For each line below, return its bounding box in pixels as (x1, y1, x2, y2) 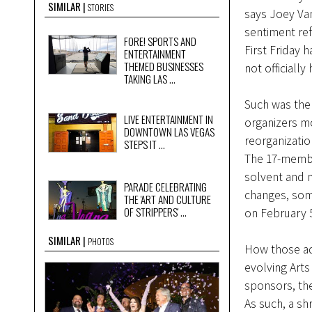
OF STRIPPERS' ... (123, 203, 187, 219)
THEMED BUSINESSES (123, 58, 203, 74)
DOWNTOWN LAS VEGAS (123, 123, 214, 139)
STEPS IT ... (123, 136, 165, 152)
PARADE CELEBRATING (123, 178, 207, 194)
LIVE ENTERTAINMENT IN (123, 111, 213, 127)
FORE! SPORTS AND (123, 33, 196, 49)
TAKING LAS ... (123, 70, 175, 86)
